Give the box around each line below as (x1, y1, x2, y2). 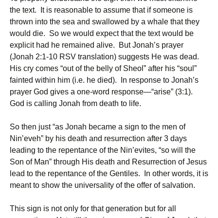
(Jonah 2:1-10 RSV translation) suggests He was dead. (10, 53, 201, 61)
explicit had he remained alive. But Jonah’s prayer (10, 41, 183, 49)
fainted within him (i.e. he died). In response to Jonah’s (10, 76, 199, 84)
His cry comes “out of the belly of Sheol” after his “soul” (10, 64, 197, 73)
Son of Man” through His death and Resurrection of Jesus (10, 158, 207, 166)
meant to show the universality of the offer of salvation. (10, 181, 195, 189)
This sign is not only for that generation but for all (10, 204, 176, 213)
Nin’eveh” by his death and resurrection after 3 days (10, 134, 187, 143)
